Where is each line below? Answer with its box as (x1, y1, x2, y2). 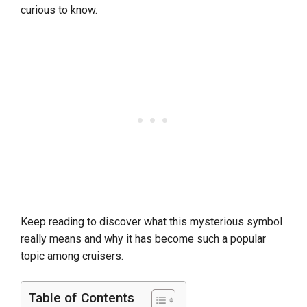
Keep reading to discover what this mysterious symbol (21, 215, 282, 229)
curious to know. (21, 3, 97, 17)
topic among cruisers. (21, 249, 123, 263)
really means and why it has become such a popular (21, 232, 266, 246)
